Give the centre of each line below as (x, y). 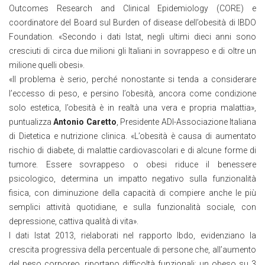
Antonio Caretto (85, 122)
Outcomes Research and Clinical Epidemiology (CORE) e (132, 8)
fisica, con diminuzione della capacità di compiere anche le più (132, 193)
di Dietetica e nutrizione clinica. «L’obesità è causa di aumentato (132, 136)
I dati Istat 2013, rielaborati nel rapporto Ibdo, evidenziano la (132, 235)
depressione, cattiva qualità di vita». (74, 221)
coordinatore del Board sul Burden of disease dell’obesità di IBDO (132, 22)
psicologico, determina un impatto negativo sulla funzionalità (132, 178)
